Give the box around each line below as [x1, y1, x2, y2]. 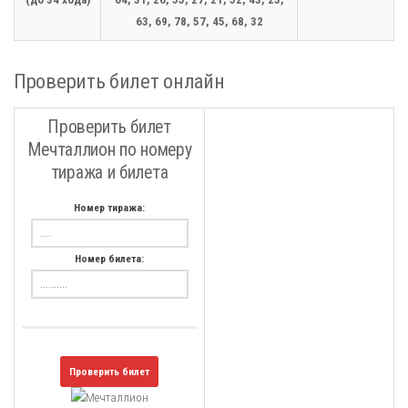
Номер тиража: [74, 201, 145, 214]
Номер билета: [75, 252, 144, 265]
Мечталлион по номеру [26, 139, 192, 160]
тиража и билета [50, 162, 168, 183]
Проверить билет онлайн [14, 69, 225, 93]
